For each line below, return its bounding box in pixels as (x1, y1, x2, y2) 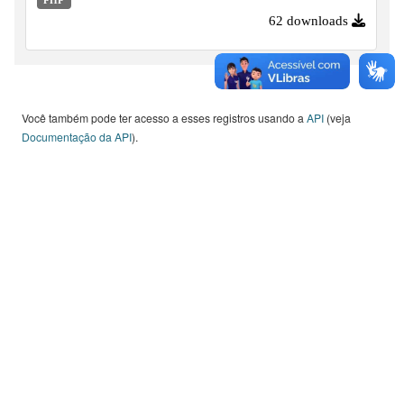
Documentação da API (22, 128, 132, 144)
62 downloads (269, 12, 348, 28)
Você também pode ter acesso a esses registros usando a (22, 109, 307, 125)
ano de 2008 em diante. (37, 5, 170, 21)
